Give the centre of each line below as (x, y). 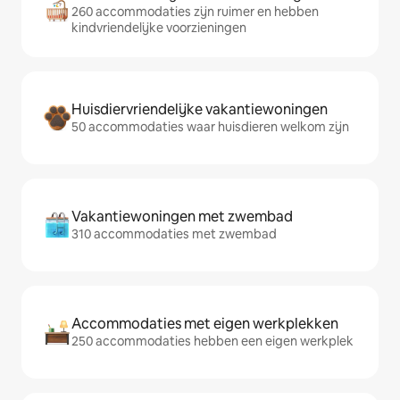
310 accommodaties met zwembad (174, 234)
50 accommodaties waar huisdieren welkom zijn (210, 127)
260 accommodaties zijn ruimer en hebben (195, 12)
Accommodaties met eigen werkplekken (205, 324)
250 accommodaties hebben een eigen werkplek (212, 341)
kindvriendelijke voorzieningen (159, 28)
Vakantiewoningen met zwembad (182, 217)
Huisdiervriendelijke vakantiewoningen (200, 109)
